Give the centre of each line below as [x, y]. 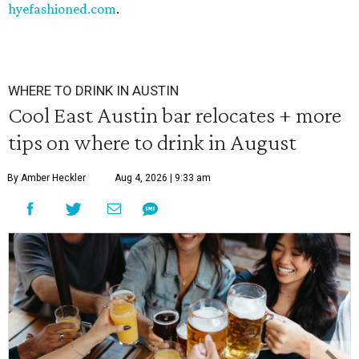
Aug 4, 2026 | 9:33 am [163, 178]
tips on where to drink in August [152, 142]
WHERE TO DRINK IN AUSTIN [93, 91]
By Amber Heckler [46, 178]
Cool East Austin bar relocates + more [175, 115]
